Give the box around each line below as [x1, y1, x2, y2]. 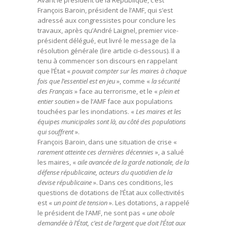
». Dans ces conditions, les [92, 178, 173, 187]
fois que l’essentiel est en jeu [37, 77, 117, 86]
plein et [159, 87, 179, 96]
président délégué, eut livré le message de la [37, 36, 176, 45]
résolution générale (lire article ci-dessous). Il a [37, 46, 180, 55]
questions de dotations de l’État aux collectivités [37, 188, 184, 197]
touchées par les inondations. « [37, 107, 134, 116]
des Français [37, 87, 74, 96]
